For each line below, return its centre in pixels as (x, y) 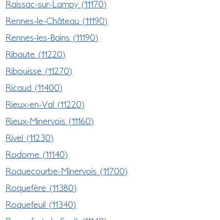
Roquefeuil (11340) (41, 204)
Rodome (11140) (37, 154)
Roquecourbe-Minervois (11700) (67, 171)
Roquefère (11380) (41, 187)
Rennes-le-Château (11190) (57, 20)
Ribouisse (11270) (39, 70)
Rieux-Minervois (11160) (50, 121)
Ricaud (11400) (34, 87)
